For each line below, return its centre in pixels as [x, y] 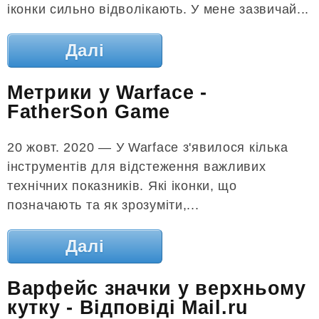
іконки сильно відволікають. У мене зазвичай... [158, 9]
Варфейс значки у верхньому [157, 289]
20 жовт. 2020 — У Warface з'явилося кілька [148, 147]
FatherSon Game [89, 112]
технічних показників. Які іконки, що [122, 185]
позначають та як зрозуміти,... [103, 205]
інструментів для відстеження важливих [137, 166]
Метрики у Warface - [107, 93]
